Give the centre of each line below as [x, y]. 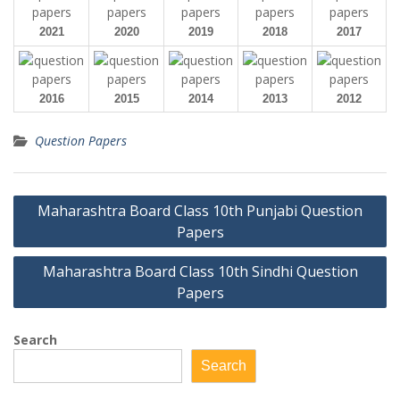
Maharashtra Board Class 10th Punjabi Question [200, 211]
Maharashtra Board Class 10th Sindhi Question [200, 271]
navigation [59, 225]
